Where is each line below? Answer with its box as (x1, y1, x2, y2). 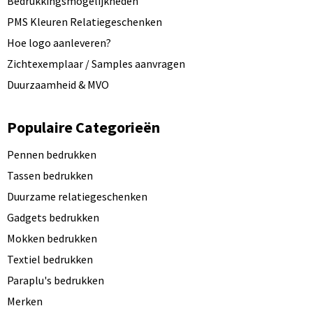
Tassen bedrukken (6, 168, 93, 182)
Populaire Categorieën (6, 117, 160, 137)
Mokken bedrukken (6, 231, 97, 245)
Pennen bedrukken (6, 147, 96, 161)
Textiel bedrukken (6, 252, 93, 266)
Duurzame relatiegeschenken (6, 189, 147, 203)
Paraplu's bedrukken (6, 273, 104, 287)
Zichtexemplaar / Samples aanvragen (6, 57, 185, 71)
